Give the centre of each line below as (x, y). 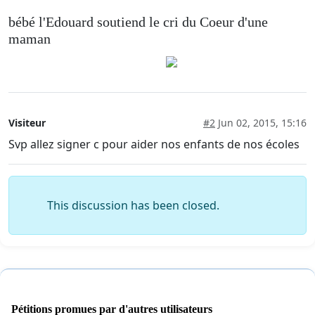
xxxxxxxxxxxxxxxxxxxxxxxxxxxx (87, 61)
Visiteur (27, 122)
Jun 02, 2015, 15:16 (261, 122)
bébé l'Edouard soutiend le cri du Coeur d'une (138, 21)
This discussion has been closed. (133, 205)
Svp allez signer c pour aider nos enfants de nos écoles (154, 144)
